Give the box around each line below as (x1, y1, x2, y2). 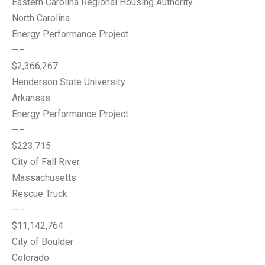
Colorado (12, 252, 49, 263)
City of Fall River (12, 156, 80, 167)
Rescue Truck (12, 188, 67, 199)
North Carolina (12, 12, 70, 24)
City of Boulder (12, 236, 73, 247)
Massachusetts (12, 172, 76, 183)
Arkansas (12, 92, 50, 104)
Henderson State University (12, 76, 125, 88)
